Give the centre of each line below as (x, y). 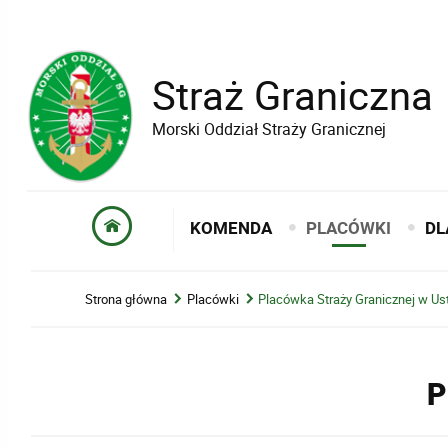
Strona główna (126, 298)
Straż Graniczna (292, 95)
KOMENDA (231, 228)
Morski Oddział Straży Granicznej (268, 129)
